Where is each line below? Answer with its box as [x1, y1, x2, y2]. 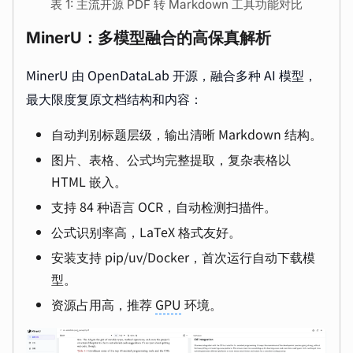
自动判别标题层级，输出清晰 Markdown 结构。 [51, 124, 322, 143]
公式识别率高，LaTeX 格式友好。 [51, 222, 241, 241]
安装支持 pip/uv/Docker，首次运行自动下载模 [51, 247, 315, 266]
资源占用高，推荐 [51, 295, 155, 314]
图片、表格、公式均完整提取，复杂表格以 [51, 150, 291, 169]
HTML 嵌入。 [51, 172, 127, 191]
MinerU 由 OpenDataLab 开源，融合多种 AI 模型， [26, 65, 317, 84]
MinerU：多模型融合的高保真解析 [26, 28, 271, 47]
